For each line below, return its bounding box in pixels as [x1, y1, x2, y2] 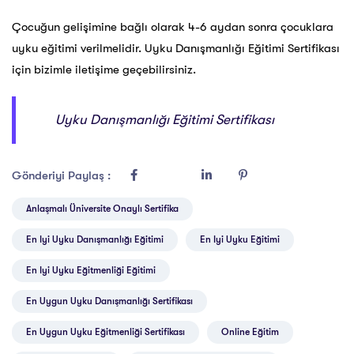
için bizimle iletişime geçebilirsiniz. [12, 62, 196, 77]
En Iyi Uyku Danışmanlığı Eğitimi [26, 234, 164, 246]
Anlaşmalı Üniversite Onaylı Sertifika [26, 203, 179, 215]
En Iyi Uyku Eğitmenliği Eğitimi [26, 265, 156, 277]
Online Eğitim [221, 326, 279, 338]
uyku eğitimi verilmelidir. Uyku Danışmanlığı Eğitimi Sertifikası [12, 41, 340, 56]
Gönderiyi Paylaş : [12, 168, 114, 183]
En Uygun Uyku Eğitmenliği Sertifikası [26, 326, 185, 338]
